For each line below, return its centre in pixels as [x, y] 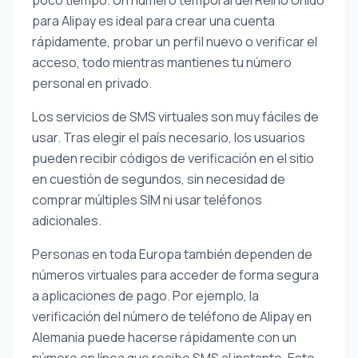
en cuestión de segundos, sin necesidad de [159, 179]
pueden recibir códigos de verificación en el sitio [173, 158]
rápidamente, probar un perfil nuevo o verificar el [175, 42]
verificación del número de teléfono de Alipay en [172, 316]
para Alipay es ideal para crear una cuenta [153, 21]
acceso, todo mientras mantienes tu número [162, 62]
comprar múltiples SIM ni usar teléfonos [147, 200]
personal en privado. [92, 83]
